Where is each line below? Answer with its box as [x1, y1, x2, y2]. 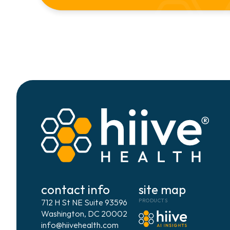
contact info [41, 182, 110, 197]
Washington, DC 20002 [41, 208, 127, 219]
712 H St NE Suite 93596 [41, 197, 127, 207]
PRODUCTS [139, 197, 167, 204]
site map [139, 182, 186, 197]
